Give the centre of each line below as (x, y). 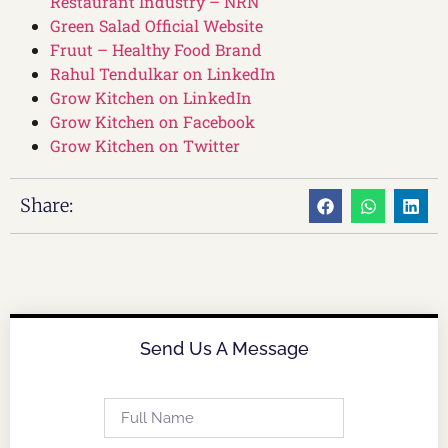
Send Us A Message (224, 349)
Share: (46, 206)
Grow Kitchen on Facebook (152, 122)
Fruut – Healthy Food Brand (156, 50)
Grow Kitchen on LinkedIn (151, 98)
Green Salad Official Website (156, 26)
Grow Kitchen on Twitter (145, 146)
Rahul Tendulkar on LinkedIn (163, 74)
